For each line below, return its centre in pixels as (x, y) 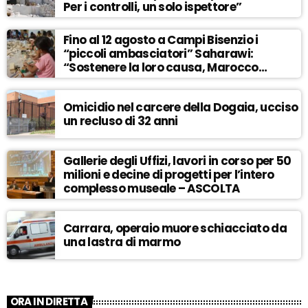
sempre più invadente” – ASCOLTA (159, 81)
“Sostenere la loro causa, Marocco (161, 68)
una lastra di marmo (122, 242)
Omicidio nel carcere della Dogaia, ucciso (181, 108)
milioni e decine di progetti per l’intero (169, 175)
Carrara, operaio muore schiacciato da (175, 229)
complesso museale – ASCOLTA (152, 189)
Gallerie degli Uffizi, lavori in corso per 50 (177, 161)
